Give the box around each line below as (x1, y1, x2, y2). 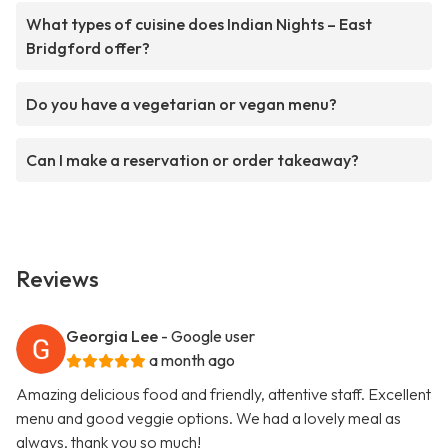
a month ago (149, 350, 235, 371)
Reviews (16, 265, 99, 294)
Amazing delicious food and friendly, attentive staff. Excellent (16, 384, 431, 405)
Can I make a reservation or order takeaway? (26, 150, 359, 171)
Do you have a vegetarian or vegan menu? (26, 94, 337, 115)
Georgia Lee (66, 326, 158, 347)
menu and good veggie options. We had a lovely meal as (16, 408, 401, 429)
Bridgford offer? (26, 38, 150, 59)
